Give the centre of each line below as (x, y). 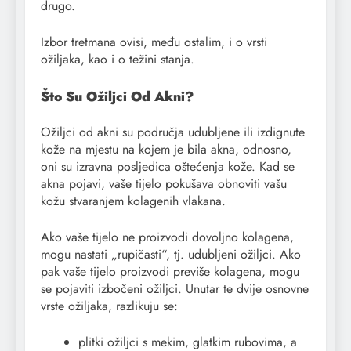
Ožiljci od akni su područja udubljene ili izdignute (173, 132)
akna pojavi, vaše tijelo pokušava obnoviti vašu (164, 183)
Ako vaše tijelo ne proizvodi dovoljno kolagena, (167, 237)
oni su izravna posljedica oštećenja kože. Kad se (168, 166)
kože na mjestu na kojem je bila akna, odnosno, (166, 149)
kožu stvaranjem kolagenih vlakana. (133, 201)
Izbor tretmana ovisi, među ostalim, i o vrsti (154, 42)
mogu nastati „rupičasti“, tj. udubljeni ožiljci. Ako (171, 254)
